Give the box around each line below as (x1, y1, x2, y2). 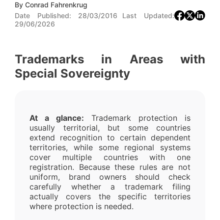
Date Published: (15, 11, 71, 20)
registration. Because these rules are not (29, 162, 191, 172)
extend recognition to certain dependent (29, 132, 191, 142)
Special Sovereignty (15, 66, 130, 81)
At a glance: (29, 112, 84, 123)
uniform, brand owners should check (29, 171, 191, 182)
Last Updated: (122, 11, 175, 20)
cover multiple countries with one (29, 152, 191, 162)
